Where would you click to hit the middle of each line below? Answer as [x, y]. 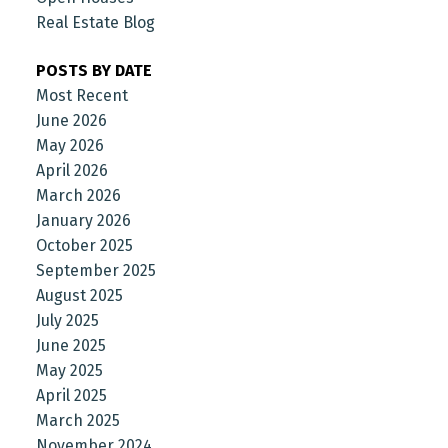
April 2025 [71, 395]
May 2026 [69, 145]
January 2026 [83, 220]
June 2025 [70, 345]
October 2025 [84, 245]
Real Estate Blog [95, 23]
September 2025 [95, 270]
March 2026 [78, 195]
